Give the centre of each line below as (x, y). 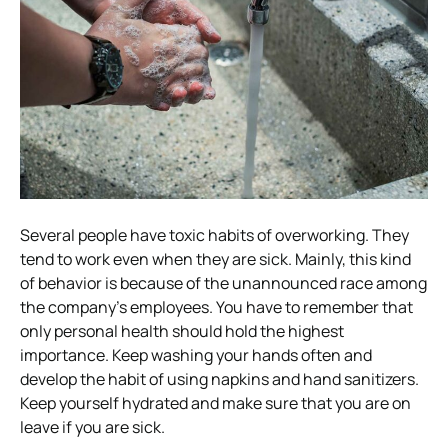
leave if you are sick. (92, 426)
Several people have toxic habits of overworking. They (214, 234)
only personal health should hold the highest (182, 330)
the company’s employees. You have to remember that (216, 306)
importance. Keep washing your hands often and (196, 354)
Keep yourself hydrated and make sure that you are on (215, 402)
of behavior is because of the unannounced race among (223, 282)
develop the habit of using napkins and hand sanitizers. (219, 378)
